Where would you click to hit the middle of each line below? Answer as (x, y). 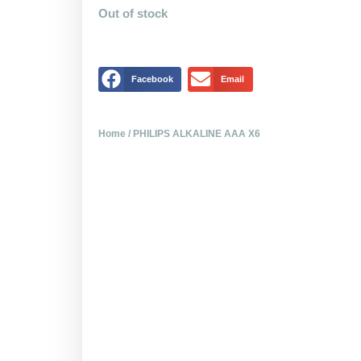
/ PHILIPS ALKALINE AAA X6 (193, 134)
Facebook (152, 79)
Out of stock (133, 14)
